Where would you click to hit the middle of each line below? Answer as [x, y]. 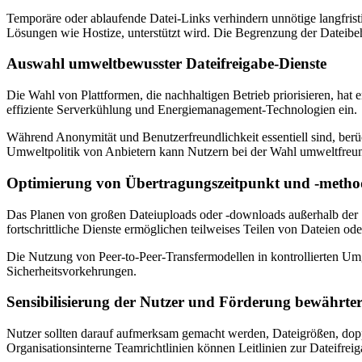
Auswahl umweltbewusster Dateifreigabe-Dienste [166, 64]
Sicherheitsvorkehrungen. [72, 271]
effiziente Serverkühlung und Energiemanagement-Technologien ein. [182, 110]
